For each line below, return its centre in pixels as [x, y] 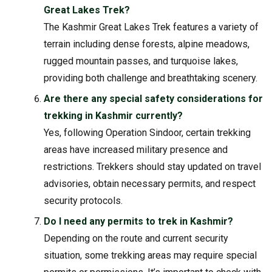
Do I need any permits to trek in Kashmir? [139, 221]
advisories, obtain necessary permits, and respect [150, 183]
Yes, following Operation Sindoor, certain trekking [148, 132]
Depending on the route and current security [136, 238]
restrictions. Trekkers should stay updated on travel [153, 166]
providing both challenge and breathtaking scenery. [151, 78]
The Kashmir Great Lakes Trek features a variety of [151, 27]
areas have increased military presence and [136, 149]
